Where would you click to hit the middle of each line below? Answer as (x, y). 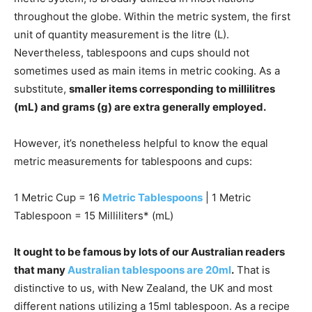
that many (41, 270)
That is (252, 270)
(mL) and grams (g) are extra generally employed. (140, 107)
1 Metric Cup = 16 (58, 198)
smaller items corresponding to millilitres (172, 89)
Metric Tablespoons (153, 198)
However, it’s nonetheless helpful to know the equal (141, 143)
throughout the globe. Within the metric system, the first (152, 17)
